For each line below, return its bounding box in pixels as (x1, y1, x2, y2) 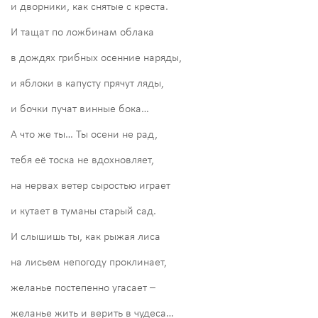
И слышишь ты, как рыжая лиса (11, 231, 160, 243)
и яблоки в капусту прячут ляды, (11, 77, 164, 89)
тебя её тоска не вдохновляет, (11, 154, 154, 166)
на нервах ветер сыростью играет (11, 180, 170, 192)
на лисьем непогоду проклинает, (11, 256, 167, 268)
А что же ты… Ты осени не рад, (11, 128, 158, 141)
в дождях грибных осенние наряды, (11, 52, 182, 64)
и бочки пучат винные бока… (11, 103, 149, 115)
